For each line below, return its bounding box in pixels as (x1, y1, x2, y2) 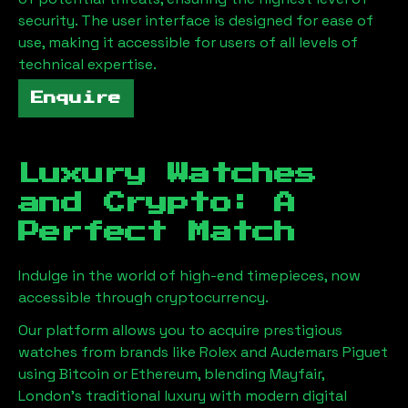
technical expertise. (18, 54, 157, 74)
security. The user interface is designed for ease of (18, 10, 373, 30)
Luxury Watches (18, 162, 317, 185)
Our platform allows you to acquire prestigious (18, 320, 342, 340)
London (18, 385, 71, 405)
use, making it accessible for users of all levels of (18, 32, 358, 52)
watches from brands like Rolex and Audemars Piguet (18, 342, 388, 362)
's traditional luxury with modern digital (71, 385, 347, 405)
